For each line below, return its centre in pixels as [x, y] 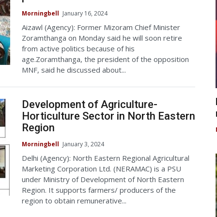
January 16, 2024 [85, 13]
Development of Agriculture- [90, 104]
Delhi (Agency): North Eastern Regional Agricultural [106, 158]
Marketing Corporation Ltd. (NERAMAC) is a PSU [101, 168]
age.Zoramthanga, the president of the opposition [105, 59]
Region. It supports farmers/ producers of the [99, 190]
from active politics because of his [78, 48]
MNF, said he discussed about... [74, 70]
